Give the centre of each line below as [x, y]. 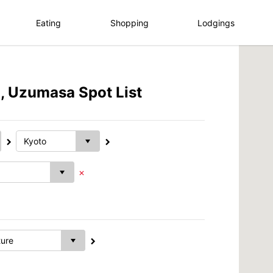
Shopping [129, 23]
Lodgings [216, 23]
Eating [49, 23]
